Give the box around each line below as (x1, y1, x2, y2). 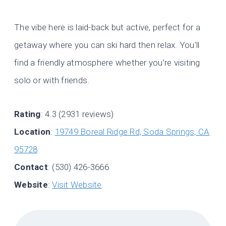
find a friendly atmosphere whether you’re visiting (14, 57, 200, 68)
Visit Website (52, 179, 102, 190)
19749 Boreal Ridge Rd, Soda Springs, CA (54, 126, 210, 137)
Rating (14, 108, 41, 119)
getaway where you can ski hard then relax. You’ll (14, 39, 200, 50)
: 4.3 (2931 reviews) (40, 108, 114, 119)
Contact (14, 161, 48, 172)
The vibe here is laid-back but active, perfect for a (14, 22, 201, 32)
